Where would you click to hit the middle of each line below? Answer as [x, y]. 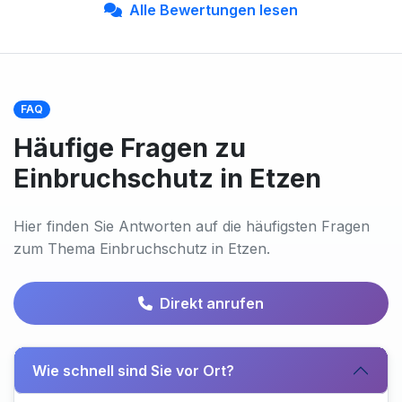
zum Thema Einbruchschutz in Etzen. [142, 249]
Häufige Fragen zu [130, 148]
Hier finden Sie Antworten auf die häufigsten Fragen [192, 226]
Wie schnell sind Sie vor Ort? [133, 370]
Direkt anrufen [212, 303]
